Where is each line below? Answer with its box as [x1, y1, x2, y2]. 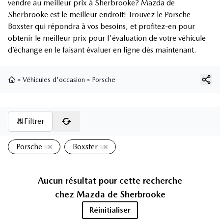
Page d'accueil [7, 84, 51, 92]
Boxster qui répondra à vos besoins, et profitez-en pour [8, 22, 195, 31]
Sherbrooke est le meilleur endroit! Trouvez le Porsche [8, 10, 191, 20]
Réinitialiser [89, 205, 131, 215]
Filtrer [24, 116, 44, 126]
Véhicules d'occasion [23, 76, 85, 84]
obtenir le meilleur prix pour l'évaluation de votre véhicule [8, 33, 206, 43]
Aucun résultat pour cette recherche [38, 175, 182, 186]
